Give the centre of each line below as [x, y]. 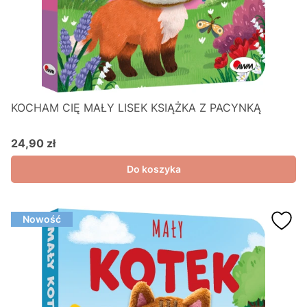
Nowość [42, 219]
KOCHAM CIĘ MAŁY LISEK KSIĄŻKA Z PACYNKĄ [136, 108]
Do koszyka [153, 169]
